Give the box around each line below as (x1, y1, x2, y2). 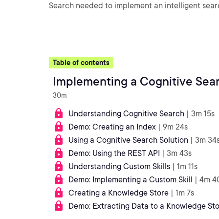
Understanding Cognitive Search (68, 109, 184, 118)
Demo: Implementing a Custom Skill (68, 175, 193, 184)
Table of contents (53, 59, 109, 66)
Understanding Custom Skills (68, 162, 170, 171)
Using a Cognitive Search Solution (68, 135, 188, 145)
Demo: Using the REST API (68, 149, 160, 158)
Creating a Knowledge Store (68, 188, 169, 197)
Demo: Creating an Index (68, 122, 156, 131)
